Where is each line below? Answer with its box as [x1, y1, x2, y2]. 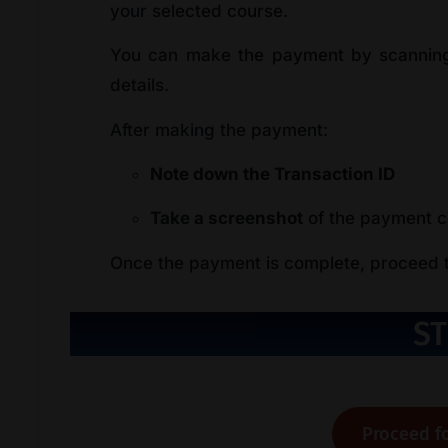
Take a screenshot [150, 208, 303, 229]
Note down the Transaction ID [150, 164, 395, 184]
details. [110, 75, 169, 96]
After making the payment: [110, 119, 328, 140]
